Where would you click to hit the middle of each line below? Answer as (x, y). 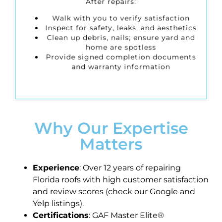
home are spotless (121, 47)
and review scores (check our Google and (114, 191)
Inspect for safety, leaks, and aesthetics (121, 27)
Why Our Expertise (111, 128)
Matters (111, 144)
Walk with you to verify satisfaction (121, 17)
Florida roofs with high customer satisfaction (121, 179)
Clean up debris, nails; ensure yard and (121, 37)
